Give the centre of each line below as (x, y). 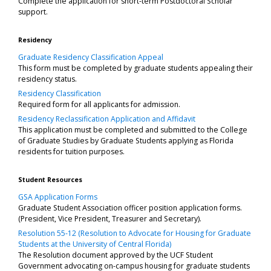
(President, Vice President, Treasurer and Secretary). (110, 218)
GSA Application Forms (58, 197)
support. (33, 11)
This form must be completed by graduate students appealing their (135, 68)
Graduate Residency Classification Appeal (91, 57)
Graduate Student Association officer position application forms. (130, 207)
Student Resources (50, 179)
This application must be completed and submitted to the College (133, 129)
